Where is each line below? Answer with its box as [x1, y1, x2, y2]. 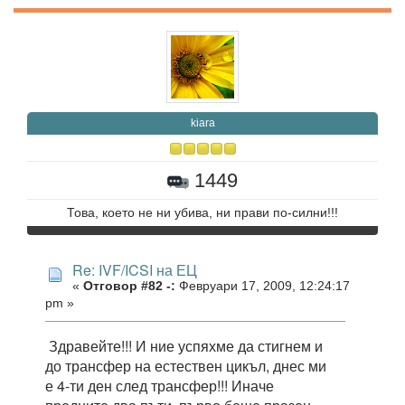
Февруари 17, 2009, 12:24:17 [175, 279, 350, 294]
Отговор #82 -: [83, 279, 175, 294]
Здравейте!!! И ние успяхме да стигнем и [45, 334, 323, 356]
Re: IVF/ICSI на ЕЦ [72, 259, 197, 281]
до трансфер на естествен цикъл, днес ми [45, 354, 326, 376]
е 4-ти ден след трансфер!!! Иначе [45, 374, 274, 396]
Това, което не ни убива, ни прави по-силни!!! [67, 206, 338, 221]
